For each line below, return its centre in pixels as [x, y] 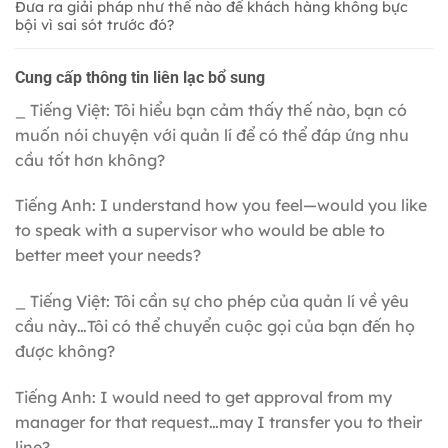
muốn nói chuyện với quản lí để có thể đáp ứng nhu [212, 134]
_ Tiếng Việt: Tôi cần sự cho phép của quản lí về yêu [212, 301]
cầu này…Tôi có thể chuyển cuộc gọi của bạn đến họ [215, 326]
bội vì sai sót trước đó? [94, 24]
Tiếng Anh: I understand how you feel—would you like [221, 205]
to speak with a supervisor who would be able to [200, 230]
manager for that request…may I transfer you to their [218, 422]
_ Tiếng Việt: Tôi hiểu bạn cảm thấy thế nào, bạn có [211, 109]
